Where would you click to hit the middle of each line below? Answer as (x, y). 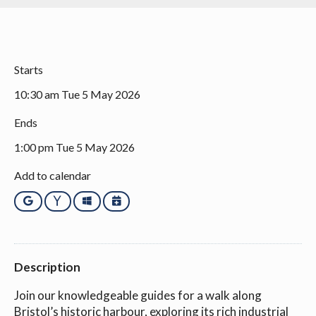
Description (47, 267)
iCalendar (144, 200)
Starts (29, 69)
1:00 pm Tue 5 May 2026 (74, 147)
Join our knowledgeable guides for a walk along (138, 295)
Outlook (111, 200)
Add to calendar (53, 175)
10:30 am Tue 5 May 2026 (77, 94)
